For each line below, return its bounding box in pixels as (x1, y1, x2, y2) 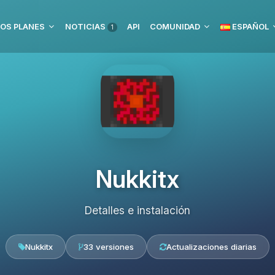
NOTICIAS (65, 21, 107, 31)
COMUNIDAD (150, 21, 200, 31)
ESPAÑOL (230, 21, 269, 31)
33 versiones (83, 242, 134, 252)
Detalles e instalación (85, 204, 190, 217)
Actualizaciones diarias (166, 242, 257, 252)
